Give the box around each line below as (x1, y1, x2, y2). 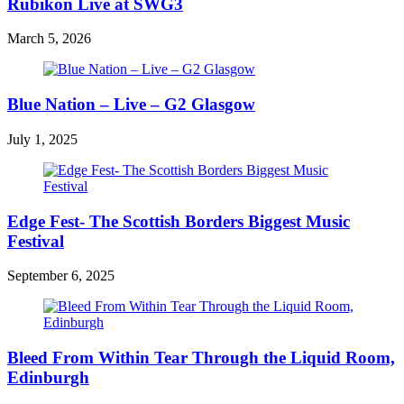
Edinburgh (7, 368, 89, 387)
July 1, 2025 (7, 131, 78, 147)
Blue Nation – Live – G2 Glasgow (7, 95, 255, 115)
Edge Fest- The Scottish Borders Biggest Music (7, 211, 350, 231)
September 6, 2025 (7, 268, 115, 284)
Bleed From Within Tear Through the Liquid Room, (7, 348, 395, 367)
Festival (7, 231, 64, 251)
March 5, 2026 (7, 31, 91, 47)
